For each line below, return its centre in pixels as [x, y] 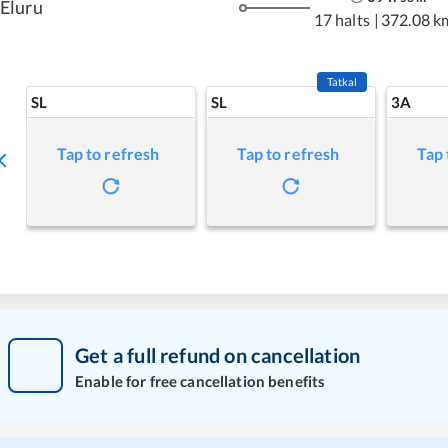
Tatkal [342, 81]
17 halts [341, 19]
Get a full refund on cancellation [218, 354]
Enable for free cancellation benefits [200, 380]
